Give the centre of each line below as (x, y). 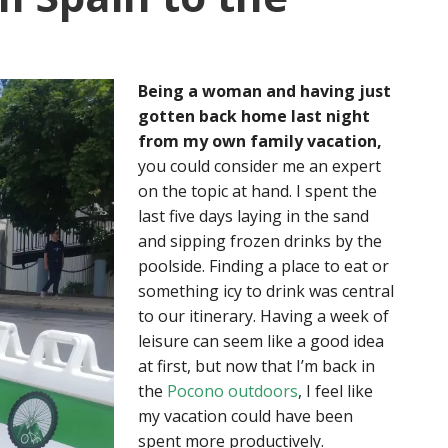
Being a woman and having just (264, 91)
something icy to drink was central (266, 291)
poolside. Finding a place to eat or (263, 266)
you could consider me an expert (259, 166)
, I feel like (335, 391)
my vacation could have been (245, 416)
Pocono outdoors (232, 391)
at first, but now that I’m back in (256, 366)
